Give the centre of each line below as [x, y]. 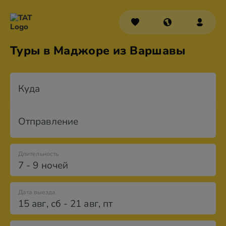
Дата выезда [37, 192]
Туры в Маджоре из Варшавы [98, 51]
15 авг [32, 204]
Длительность [39, 154]
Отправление [48, 122]
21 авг [84, 204]
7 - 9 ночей [43, 165]
